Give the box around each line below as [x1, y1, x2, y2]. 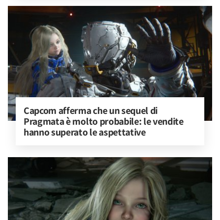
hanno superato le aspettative [24, 126, 146, 138]
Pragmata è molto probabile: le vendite [24, 115, 186, 128]
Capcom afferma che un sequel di [24, 104, 160, 117]
